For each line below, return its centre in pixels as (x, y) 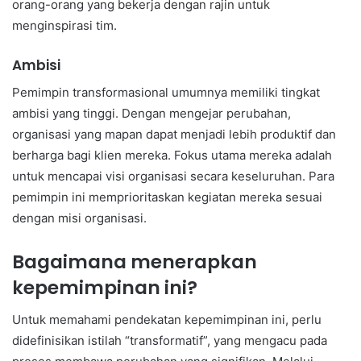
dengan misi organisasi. (79, 218)
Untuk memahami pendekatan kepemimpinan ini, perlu (167, 320)
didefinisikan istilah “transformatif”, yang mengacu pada (170, 341)
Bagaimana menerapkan (135, 261)
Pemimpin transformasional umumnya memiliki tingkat (166, 92)
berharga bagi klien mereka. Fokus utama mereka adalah (172, 155)
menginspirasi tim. (64, 26)
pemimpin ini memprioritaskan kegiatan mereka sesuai (167, 197)
